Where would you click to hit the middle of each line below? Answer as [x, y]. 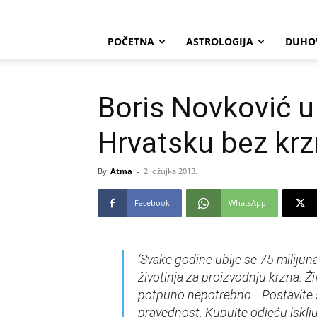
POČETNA [131, 41]
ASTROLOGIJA [220, 41]
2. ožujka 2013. [171, 171]
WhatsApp [247, 203]
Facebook [152, 203]
